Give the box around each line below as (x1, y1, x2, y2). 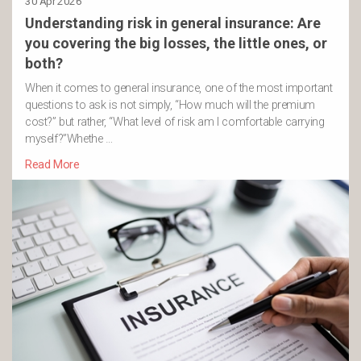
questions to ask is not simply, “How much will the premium (25, 98, 315, 113)
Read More (25, 158, 80, 172)
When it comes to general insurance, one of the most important (25, 81, 333, 96)
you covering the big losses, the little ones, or (25, 35, 327, 52)
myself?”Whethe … (25, 132, 113, 147)
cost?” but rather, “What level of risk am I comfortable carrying (25, 115, 325, 130)
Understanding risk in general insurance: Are (25, 15, 321, 32)
